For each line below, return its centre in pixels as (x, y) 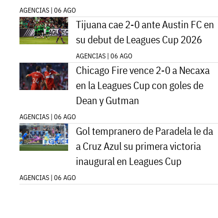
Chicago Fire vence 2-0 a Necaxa (143, 70)
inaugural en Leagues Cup (129, 161)
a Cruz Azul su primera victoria (138, 146)
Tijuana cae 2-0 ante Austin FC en (145, 24)
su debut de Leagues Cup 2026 (139, 39)
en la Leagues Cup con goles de (140, 85)
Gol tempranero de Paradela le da (145, 131)
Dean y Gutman (108, 100)
